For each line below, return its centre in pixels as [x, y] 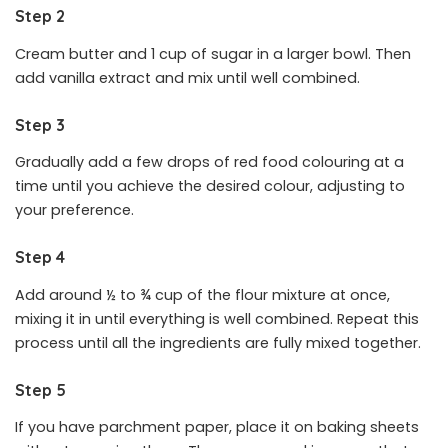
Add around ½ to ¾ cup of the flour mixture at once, [202, 294]
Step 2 [40, 16]
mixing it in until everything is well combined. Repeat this [217, 318]
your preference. [74, 210]
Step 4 [40, 257]
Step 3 [40, 124]
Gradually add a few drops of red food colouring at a [209, 162]
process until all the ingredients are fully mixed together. [218, 342]
